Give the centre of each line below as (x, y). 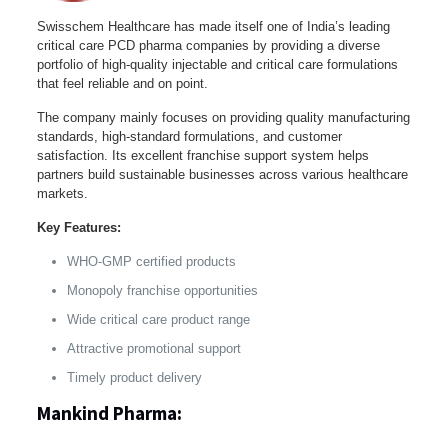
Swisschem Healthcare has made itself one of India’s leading (213, 26)
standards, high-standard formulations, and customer (189, 136)
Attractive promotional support (153, 348)
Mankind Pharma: (109, 412)
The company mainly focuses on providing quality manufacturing (223, 117)
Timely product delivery (134, 377)
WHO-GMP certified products (151, 261)
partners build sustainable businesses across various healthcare (222, 174)
